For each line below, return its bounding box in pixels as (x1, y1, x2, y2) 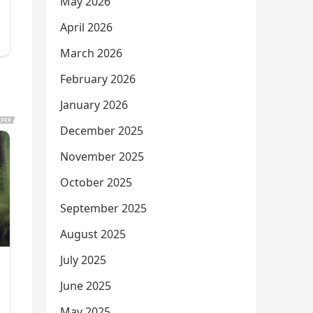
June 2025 (60, 278, 111, 293)
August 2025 (60, 226, 126, 242)
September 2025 (60, 201, 147, 216)
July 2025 (60, 252, 106, 268)
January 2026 (60, 97, 128, 112)
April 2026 (60, 20, 112, 35)
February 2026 (60, 71, 136, 87)
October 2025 (60, 175, 132, 190)
